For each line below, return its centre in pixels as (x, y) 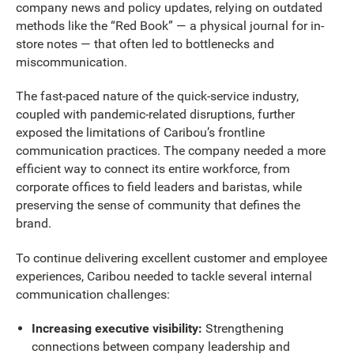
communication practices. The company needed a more (171, 151)
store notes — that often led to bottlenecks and (145, 43)
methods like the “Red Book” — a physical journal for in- (170, 25)
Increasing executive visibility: (117, 329)
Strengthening (243, 329)
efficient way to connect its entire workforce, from (153, 169)
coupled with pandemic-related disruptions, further (155, 115)
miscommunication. (72, 62)
